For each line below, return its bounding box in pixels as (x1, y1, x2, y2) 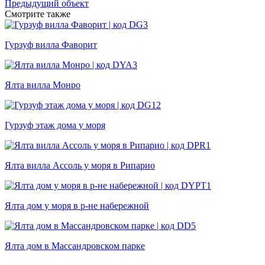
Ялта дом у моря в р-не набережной (5, 201, 149, 211)
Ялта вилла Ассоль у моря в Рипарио (5, 160, 155, 171)
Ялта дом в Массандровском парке (5, 241, 145, 251)
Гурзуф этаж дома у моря (5, 120, 105, 131)
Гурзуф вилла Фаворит (5, 40, 97, 50)
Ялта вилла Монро (5, 80, 80, 91)
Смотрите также (5, 9, 70, 20)
